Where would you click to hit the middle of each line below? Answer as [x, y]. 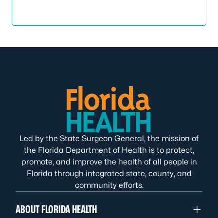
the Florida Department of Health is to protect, [109, 150]
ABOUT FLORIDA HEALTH [56, 209]
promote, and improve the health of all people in [109, 162]
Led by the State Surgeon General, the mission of [109, 138]
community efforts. [109, 185]
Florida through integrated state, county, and [109, 173]
